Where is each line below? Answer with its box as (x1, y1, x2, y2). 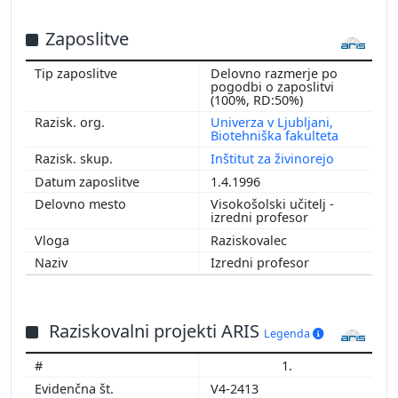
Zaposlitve (45, 26, 129, 51)
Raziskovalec (211, 231, 291, 249)
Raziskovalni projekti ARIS (49, 319, 264, 344)
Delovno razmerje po (211, 64, 338, 82)
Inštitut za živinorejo (211, 149, 334, 167)
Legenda (264, 326, 313, 342)
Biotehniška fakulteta (211, 127, 338, 145)
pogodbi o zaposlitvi (211, 77, 334, 95)
